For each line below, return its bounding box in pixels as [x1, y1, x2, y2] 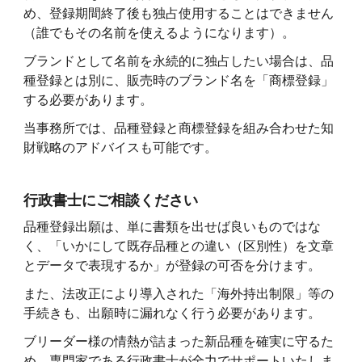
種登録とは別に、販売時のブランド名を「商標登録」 [23, 73, 335, 87]
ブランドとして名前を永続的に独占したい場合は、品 [23, 53, 335, 68]
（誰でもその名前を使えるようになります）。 [23, 26, 296, 40]
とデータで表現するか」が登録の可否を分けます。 [23, 259, 322, 273]
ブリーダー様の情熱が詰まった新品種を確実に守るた [23, 334, 335, 348]
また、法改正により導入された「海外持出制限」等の [23, 286, 335, 301]
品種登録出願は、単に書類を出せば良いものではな [23, 220, 322, 234]
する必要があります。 [23, 92, 154, 107]
